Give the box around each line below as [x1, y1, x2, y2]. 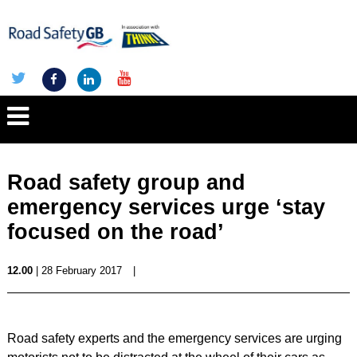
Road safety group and [6, 171, 245, 194]
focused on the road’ [6, 220, 224, 244]
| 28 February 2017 [32, 265, 122, 277]
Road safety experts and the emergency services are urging [6, 331, 342, 345]
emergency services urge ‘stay [6, 195, 325, 219]
